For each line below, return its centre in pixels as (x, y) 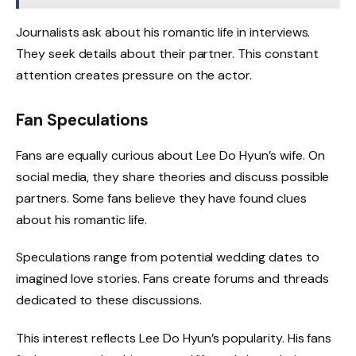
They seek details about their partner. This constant (167, 54)
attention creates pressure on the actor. (134, 75)
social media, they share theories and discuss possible (173, 176)
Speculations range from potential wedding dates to (168, 257)
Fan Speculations (83, 120)
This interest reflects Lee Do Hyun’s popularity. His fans (174, 339)
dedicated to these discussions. (109, 300)
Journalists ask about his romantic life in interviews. (163, 33)
